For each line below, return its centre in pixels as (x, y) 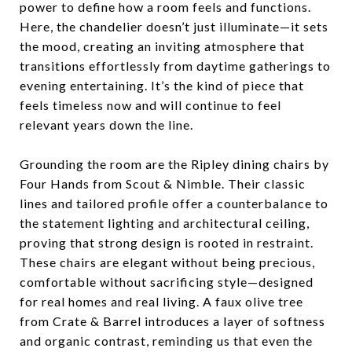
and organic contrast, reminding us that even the (166, 341)
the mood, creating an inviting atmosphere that (162, 46)
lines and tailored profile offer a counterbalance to (174, 203)
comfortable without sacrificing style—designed (167, 282)
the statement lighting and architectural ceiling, (165, 223)
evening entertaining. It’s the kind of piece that (162, 85)
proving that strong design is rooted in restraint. (167, 242)
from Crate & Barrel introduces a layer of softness (172, 321)
